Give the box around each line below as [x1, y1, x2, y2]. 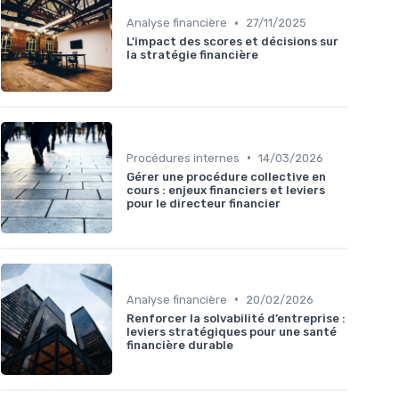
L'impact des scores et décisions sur [126, 35, 338, 49]
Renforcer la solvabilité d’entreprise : [126, 311, 346, 325]
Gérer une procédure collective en [126, 169, 326, 183]
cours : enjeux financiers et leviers [126, 183, 325, 197]
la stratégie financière [126, 48, 258, 62]
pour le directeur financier [126, 196, 281, 210]
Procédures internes [126, 151, 240, 165]
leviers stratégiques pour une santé [126, 324, 337, 338]
